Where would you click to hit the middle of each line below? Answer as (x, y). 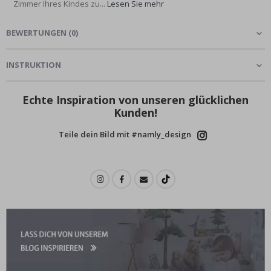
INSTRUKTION (34, 65)
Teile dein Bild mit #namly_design (125, 135)
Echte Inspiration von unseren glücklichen (135, 100)
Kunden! (135, 113)
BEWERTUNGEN (36, 33)
